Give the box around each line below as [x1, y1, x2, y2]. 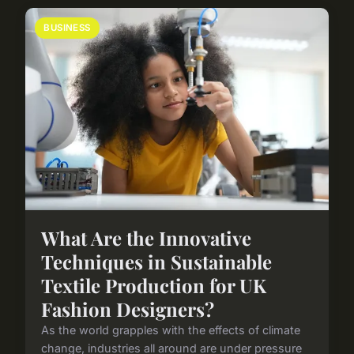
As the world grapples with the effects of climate [41, 323, 300, 337]
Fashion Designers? [41, 296, 214, 322]
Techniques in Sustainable [41, 249, 272, 275]
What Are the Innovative [41, 225, 251, 251]
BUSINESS [43, 22, 91, 34]
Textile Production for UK [41, 273, 266, 299]
